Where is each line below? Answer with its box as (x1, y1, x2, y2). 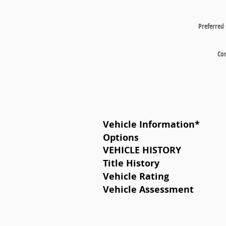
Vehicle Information (103, 118, 195, 130)
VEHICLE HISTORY (103, 144, 181, 156)
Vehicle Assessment (103, 183, 194, 195)
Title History (103, 157, 159, 169)
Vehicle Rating (103, 169, 169, 182)
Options (103, 131, 139, 143)
